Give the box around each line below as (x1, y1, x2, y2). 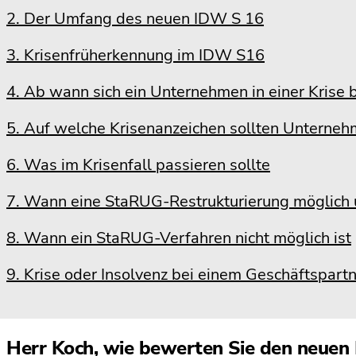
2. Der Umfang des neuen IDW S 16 (6, 8, 264, 29)
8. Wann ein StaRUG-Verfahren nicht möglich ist (6, 227, 351, 249)
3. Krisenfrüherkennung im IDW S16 (6, 44, 265, 66)
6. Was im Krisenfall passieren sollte (6, 154, 270, 176)
